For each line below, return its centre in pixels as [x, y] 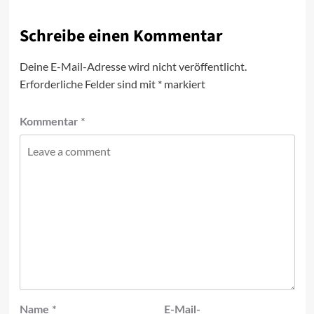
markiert [183, 83]
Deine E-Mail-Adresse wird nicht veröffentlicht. [133, 66]
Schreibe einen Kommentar [121, 36]
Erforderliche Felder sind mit [88, 83]
